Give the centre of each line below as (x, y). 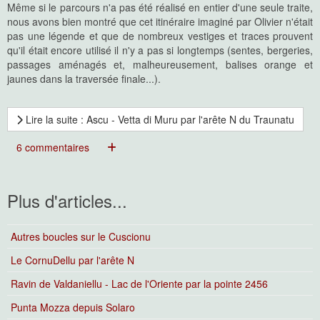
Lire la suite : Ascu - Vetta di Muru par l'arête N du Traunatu (159, 119)
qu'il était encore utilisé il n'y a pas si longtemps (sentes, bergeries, (160, 50)
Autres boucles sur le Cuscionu (81, 236)
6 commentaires (53, 147)
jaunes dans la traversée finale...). (84, 79)
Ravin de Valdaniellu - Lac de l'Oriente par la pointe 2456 (139, 284)
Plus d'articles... (67, 200)
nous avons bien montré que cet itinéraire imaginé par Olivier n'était (160, 21)
